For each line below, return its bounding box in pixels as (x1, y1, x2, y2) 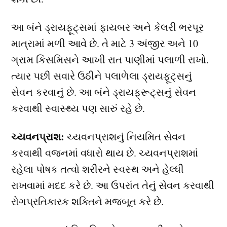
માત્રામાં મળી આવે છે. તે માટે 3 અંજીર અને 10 (11, 36, 199, 51)
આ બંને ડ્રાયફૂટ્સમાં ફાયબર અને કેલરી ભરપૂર (11, 20, 204, 34)
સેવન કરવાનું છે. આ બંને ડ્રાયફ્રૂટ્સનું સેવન (11, 85, 197, 99)
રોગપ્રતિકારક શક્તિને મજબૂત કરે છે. (11, 195, 164, 209)
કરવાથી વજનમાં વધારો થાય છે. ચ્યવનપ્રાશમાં (11, 146, 199, 160)
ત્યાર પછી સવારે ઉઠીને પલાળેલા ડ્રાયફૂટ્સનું (11, 69, 193, 83)
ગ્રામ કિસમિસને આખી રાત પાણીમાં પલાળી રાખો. (11, 53, 209, 67)
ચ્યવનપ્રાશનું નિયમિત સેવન (64, 130, 186, 144)
